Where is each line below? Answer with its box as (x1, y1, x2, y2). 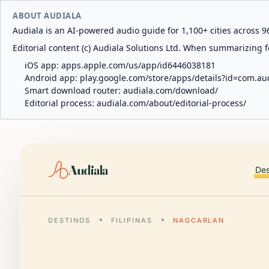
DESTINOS (48, 216, 91, 225)
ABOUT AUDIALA (13, 10, 82, 21)
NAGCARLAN (172, 216, 225, 225)
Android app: (25, 72, 80, 83)
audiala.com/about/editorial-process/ (97, 97, 246, 109)
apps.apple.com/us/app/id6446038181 (61, 59, 216, 71)
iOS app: (25, 59, 61, 71)
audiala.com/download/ (123, 85, 218, 96)
